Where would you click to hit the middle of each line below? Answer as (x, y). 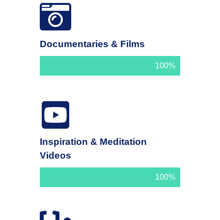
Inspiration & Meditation (94, 142)
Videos (56, 156)
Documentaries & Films (93, 44)
